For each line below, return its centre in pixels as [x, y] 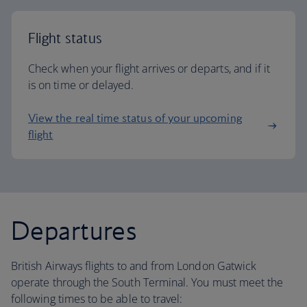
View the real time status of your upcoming [135, 118]
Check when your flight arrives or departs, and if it [149, 69]
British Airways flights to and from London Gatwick [134, 266]
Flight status [65, 38]
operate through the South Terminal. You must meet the [147, 282]
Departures [74, 230]
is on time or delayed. [83, 85]
